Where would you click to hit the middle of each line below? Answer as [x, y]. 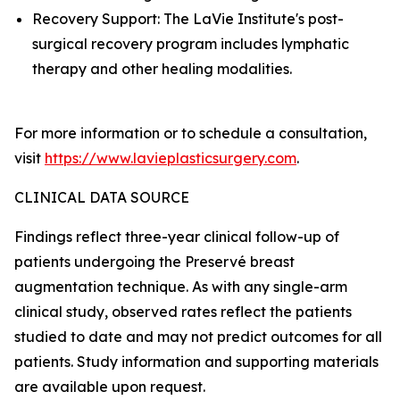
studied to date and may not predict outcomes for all [198, 337]
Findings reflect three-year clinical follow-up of [177, 237]
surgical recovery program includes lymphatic [191, 44]
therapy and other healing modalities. [162, 69]
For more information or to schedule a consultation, [191, 133]
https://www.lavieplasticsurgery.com [171, 158]
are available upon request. [110, 387]
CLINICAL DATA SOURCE [102, 197]
